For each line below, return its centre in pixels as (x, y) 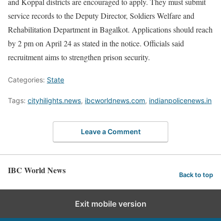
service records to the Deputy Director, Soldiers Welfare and (101, 16)
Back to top (196, 175)
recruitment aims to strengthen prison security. (79, 57)
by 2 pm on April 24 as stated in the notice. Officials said (96, 43)
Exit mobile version (110, 203)
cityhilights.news (54, 100)
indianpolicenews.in (180, 100)
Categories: (27, 80)
